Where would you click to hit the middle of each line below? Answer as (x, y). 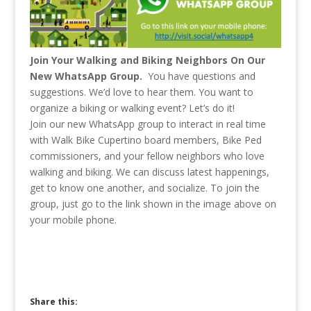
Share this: (53, 302)
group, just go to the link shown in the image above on (153, 204)
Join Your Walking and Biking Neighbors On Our (147, 60)
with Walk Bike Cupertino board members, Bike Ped (145, 140)
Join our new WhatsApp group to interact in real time (148, 124)
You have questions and (201, 76)
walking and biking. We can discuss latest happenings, (149, 172)
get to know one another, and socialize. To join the (144, 188)
